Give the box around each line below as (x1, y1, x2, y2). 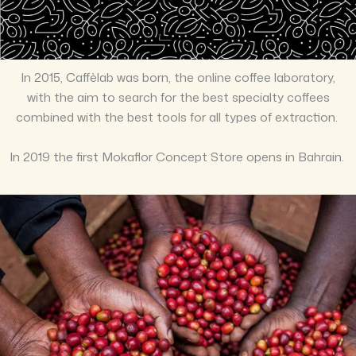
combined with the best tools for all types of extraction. (15, 107, 341, 126)
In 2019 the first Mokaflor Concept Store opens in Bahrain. (9, 147, 347, 165)
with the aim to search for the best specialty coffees (26, 87, 330, 106)
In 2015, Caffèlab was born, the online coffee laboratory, (21, 68, 335, 86)
